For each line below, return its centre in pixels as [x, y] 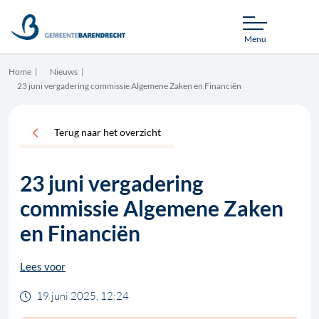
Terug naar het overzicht [108, 132]
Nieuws [64, 72]
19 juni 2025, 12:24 [83, 296]
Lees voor [43, 267]
